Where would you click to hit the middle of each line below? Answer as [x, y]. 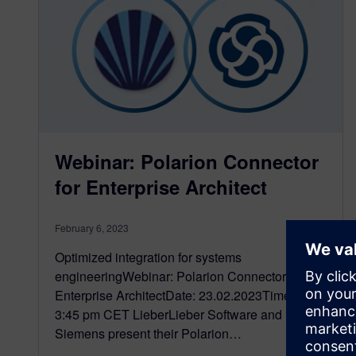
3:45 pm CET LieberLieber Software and [168, 314]
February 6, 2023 [92, 227]
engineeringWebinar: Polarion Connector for [179, 276]
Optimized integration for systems [148, 257]
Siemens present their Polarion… [148, 333]
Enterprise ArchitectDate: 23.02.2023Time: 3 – [185, 295]
